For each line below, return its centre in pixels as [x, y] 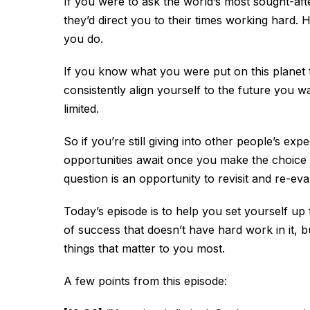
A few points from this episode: [145, 281]
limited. [81, 108]
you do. [83, 38]
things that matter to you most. [144, 248]
